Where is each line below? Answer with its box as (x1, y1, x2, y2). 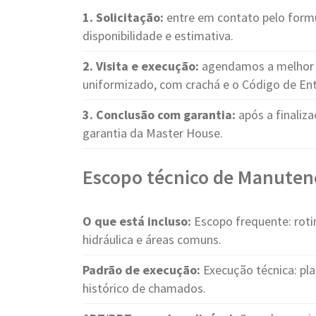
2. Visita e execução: (83, 58, 199, 74)
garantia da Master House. (83, 125, 223, 141)
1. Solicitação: (83, 9, 164, 25)
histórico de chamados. (83, 280, 206, 296)
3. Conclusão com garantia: (83, 107, 236, 123)
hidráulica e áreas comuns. (83, 231, 221, 248)
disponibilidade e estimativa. (83, 28, 233, 44)
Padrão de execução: (83, 262, 200, 278)
